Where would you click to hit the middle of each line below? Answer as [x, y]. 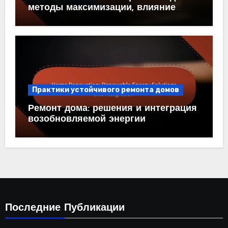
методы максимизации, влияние [102, 8]
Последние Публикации [65, 208]
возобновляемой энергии [87, 120]
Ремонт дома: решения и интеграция [112, 109]
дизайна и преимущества [85, 19]
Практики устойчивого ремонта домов [105, 90]
